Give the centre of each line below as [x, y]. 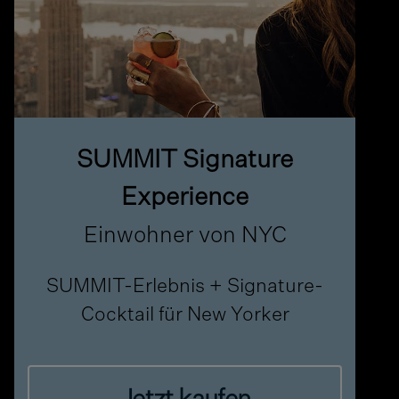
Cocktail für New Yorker [185, 316]
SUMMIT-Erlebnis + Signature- [185, 287]
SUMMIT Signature [185, 161]
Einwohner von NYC [185, 236]
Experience [185, 198]
